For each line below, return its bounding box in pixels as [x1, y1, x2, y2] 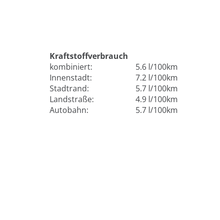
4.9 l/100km [136, 94, 178, 105]
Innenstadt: [50, 72, 96, 83]
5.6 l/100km [136, 61, 178, 73]
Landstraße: [50, 94, 98, 105]
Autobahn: [50, 105, 92, 116]
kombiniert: [50, 61, 96, 73]
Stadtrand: [50, 83, 93, 94]
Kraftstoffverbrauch [50, 51, 128, 62]
